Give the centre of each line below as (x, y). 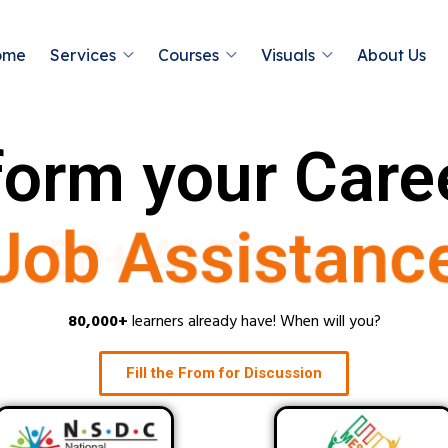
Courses (188, 55)
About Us (391, 55)
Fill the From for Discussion (224, 373)
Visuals (287, 55)
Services (82, 55)
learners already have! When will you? (254, 322)
